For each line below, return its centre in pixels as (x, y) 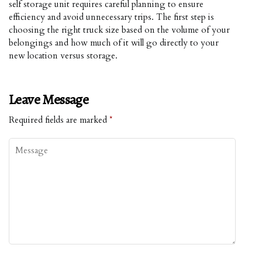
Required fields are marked (59, 120)
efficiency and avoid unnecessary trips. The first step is (111, 17)
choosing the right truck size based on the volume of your (119, 30)
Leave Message (49, 100)
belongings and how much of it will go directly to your (114, 43)
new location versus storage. (63, 56)
